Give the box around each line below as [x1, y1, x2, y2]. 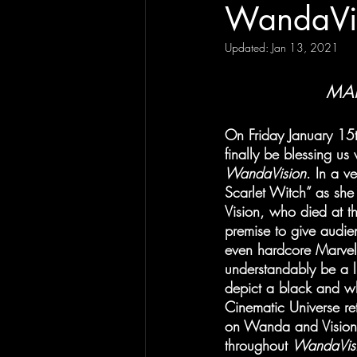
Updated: [225, 40, 272, 55]
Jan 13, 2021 [272, 40, 339, 55]
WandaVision [225, 163, 306, 182]
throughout [225, 335, 292, 355]
